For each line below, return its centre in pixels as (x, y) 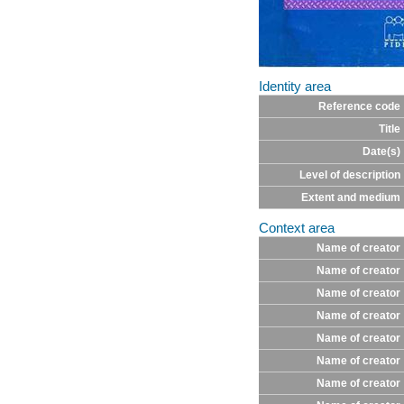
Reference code (359, 107)
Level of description (349, 175)
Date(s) (381, 152)
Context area (297, 229)
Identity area (295, 87)
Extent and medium (350, 198)
